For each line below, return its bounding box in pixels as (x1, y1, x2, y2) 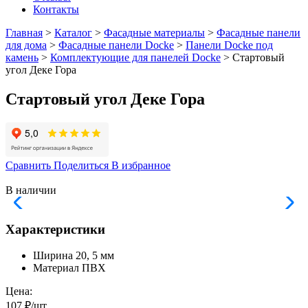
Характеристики (5, 221, 105, 236)
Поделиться (54, 159, 111, 171)
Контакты (33, 3, 79, 15)
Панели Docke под (186, 39, 273, 51)
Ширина (33, 250, 76, 262)
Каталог (54, 27, 92, 38)
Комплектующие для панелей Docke (50, 52, 221, 63)
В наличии (5, 184, 56, 196)
